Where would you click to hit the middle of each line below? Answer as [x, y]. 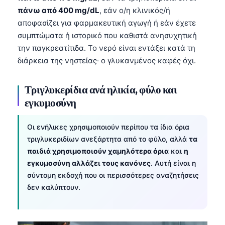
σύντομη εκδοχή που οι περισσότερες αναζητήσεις [113, 175]
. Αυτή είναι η [173, 163]
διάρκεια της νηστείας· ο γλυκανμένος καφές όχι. [107, 60]
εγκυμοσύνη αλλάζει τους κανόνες [89, 163]
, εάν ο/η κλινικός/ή [135, 10]
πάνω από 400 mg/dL [59, 10]
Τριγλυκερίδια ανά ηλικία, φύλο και [101, 89]
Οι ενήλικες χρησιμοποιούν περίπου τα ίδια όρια [108, 127]
